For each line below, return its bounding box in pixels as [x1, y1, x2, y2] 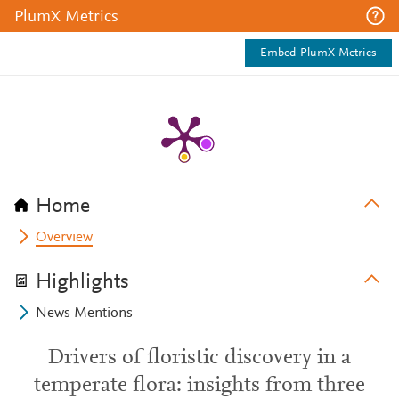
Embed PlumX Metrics [260, 47, 377, 60]
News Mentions [36, 306, 134, 321]
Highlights [36, 272, 129, 293]
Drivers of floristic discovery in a [48, 347, 351, 369]
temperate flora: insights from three [34, 375, 365, 396]
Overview [36, 231, 94, 245]
